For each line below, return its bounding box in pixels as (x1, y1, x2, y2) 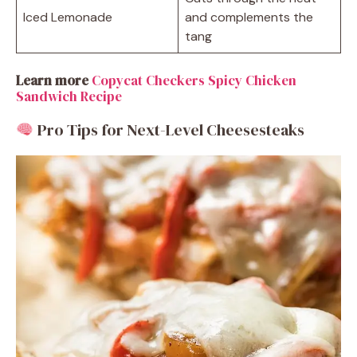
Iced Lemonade (23, 9, 112, 26)
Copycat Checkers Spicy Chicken (92, 71, 296, 91)
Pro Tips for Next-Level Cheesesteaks (33, 119, 304, 142)
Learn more (16, 71, 88, 91)
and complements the (185, 9, 313, 26)
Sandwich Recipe (16, 87, 122, 107)
